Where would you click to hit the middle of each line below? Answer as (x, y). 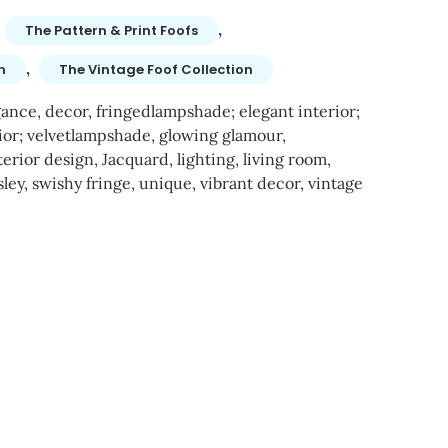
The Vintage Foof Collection (155, 69)
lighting (205, 159)
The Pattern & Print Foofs (111, 30)
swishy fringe (81, 183)
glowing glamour (220, 135)
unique (165, 183)
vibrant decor (249, 183)
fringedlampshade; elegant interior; (227, 111)
